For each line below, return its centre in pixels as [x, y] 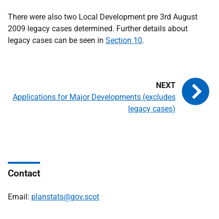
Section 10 [124, 40]
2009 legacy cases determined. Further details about [98, 28]
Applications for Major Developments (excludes [94, 97]
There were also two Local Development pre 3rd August [103, 17]
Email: [20, 197]
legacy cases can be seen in [57, 40]
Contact [24, 173]
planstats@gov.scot [65, 197]
